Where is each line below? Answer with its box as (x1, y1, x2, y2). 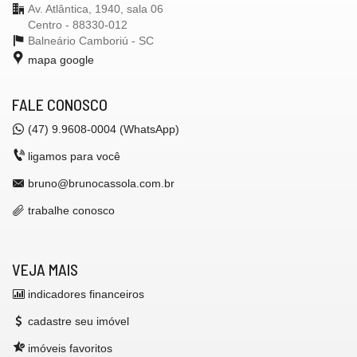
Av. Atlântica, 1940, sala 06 (28, 2, 163, 15)
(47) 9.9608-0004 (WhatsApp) (28, 122, 179, 135)
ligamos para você (28, 149, 120, 163)
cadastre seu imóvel (28, 314, 129, 328)
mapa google (28, 53, 94, 66)
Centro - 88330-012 (28, 18, 127, 31)
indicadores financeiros (28, 287, 144, 300)
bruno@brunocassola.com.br (28, 176, 175, 190)
